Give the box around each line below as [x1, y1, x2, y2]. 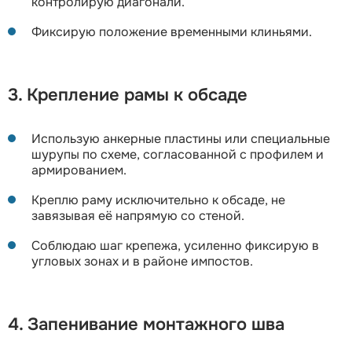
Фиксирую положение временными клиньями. [31, 23, 312, 40]
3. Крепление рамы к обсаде [8, 83, 247, 106]
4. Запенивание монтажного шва [8, 313, 284, 335]
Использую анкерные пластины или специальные [31, 130, 330, 147]
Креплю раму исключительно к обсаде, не [31, 191, 285, 208]
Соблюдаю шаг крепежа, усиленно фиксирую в [31, 236, 319, 254]
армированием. [31, 161, 126, 178]
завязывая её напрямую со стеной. [31, 207, 244, 224]
